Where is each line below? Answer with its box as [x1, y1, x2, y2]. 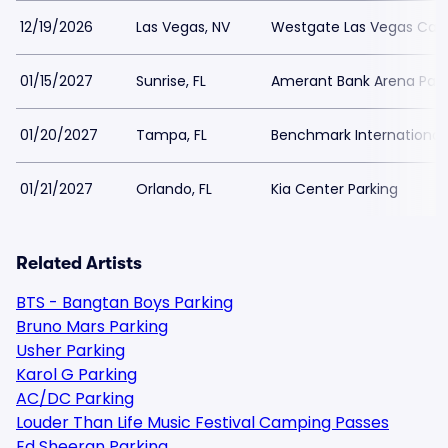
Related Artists [16, 253, 142, 273]
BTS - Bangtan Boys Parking [16, 291, 233, 314]
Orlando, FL [136, 179, 212, 199]
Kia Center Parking [271, 179, 398, 199]
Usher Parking [16, 339, 125, 362]
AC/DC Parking [16, 387, 134, 410]
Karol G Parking [16, 363, 137, 386]
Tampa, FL [136, 125, 207, 145]
